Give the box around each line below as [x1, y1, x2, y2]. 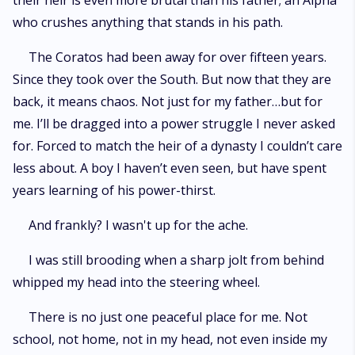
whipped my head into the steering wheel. [13, 273, 260, 291]
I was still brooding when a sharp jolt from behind [29, 251, 324, 269]
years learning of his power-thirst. [13, 181, 216, 199]
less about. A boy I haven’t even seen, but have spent [13, 159, 326, 177]
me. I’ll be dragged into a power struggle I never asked [13, 115, 335, 132]
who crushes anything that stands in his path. [13, 13, 283, 31]
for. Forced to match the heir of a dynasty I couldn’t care [13, 137, 342, 155]
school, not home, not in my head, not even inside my [13, 330, 327, 348]
